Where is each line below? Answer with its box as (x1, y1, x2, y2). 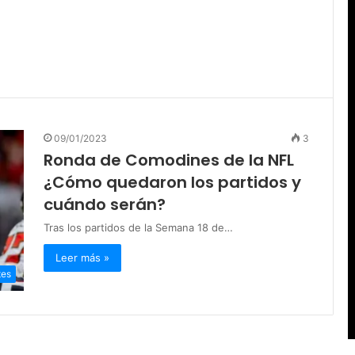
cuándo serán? (44, 193, 166, 216)
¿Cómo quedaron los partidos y (44, 171, 301, 194)
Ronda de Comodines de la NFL (44, 149, 294, 172)
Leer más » (55, 251, 109, 265)
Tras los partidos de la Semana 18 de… (44, 221, 233, 235)
